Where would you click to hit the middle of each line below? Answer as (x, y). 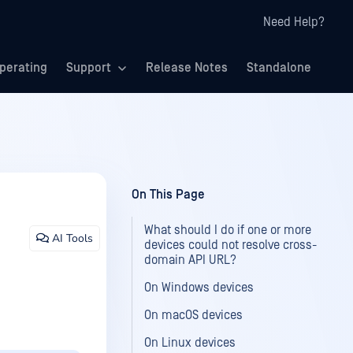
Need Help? (294, 22)
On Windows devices (199, 288)
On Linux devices (190, 343)
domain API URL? (190, 260)
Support (89, 68)
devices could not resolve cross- (230, 245)
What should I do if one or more (228, 230)
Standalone (279, 68)
